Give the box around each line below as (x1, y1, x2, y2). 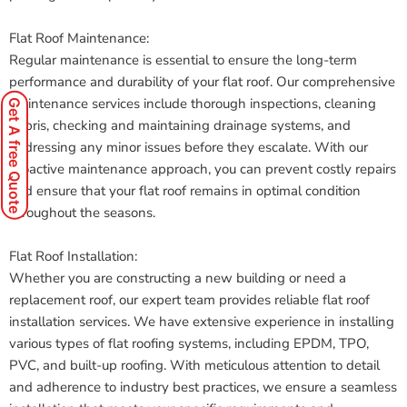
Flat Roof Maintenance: (9, 29, 149, 47)
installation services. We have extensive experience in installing (9, 313, 394, 331)
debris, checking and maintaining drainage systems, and (9, 116, 351, 134)
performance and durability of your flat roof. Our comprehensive (9, 73, 395, 91)
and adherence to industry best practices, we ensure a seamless (9, 378, 397, 396)
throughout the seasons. (9, 203, 155, 222)
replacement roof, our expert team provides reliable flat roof (9, 291, 370, 309)
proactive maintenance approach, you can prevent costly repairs (9, 160, 396, 178)
